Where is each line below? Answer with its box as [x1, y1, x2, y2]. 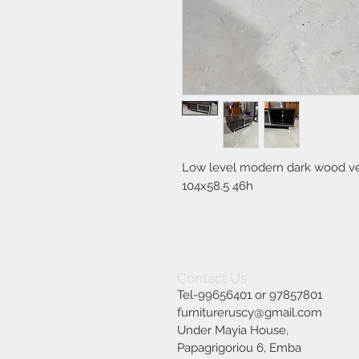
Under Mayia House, [177, 322, 288, 337]
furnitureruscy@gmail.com [177, 305, 322, 320]
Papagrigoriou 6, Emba [177, 340, 301, 355]
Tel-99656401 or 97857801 [177, 287, 322, 302]
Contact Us [177, 269, 247, 286]
